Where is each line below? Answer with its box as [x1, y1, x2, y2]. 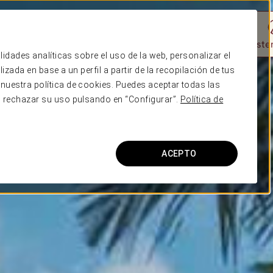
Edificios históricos [108, 38, 190, 51]
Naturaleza [21, 38, 69, 51]
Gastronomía [189, 38, 246, 51]
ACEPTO [161, 149, 197, 158]
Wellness [69, 38, 108, 51]
